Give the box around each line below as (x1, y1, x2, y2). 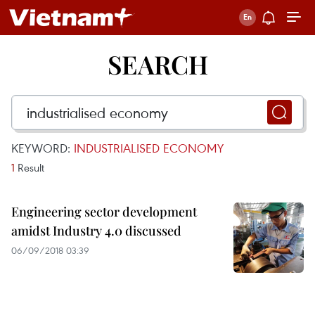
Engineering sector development (11, 203, 197, 220)
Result (15, 160, 44, 174)
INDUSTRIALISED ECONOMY (74, 140, 224, 156)
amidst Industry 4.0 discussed (11, 222, 181, 239)
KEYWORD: (11, 140, 74, 156)
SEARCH (107, 47, 208, 81)
